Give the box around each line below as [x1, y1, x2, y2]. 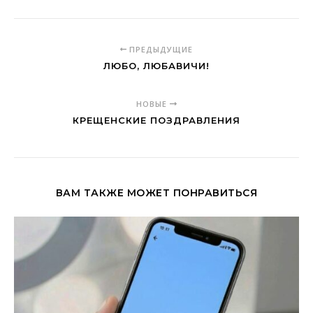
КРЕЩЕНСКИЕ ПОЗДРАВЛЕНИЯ [73, 114, 240, 126]
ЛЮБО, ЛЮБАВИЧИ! [103, 59, 210, 71]
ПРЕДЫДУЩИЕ [126, 43, 194, 54]
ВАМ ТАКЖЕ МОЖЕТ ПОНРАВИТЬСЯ [55, 186, 258, 199]
